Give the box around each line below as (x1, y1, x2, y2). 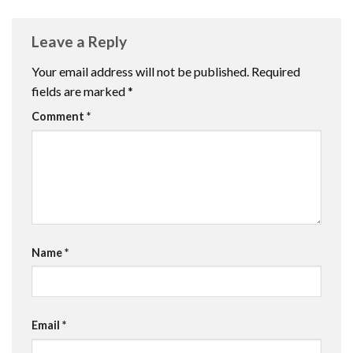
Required (251, 63, 300, 79)
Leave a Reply (32, 32, 130, 51)
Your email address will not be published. (32, 63, 249, 79)
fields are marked (32, 83, 128, 98)
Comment (32, 109, 87, 123)
